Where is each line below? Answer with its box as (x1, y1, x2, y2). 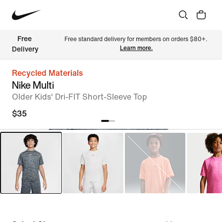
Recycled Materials (12, 69, 83, 77)
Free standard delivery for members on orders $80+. (64, 36, 209, 43)
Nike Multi (12, 78, 54, 92)
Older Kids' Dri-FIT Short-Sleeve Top (12, 93, 147, 101)
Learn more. (120, 45, 153, 52)
